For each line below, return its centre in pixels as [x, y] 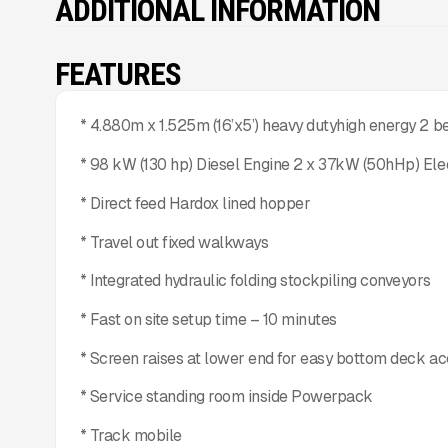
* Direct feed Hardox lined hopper [195, 203]
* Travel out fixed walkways [174, 242]
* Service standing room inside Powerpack [226, 397]
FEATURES [118, 74]
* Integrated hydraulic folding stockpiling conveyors [255, 281]
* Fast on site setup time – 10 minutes [208, 319]
